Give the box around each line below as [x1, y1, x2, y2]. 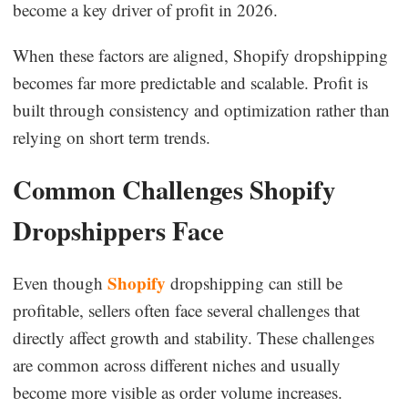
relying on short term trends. [13, 125, 211, 148]
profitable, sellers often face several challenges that [13, 298, 361, 321]
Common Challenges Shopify [13, 169, 336, 209]
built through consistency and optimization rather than [13, 97, 391, 121]
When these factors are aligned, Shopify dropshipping [13, 43, 389, 66]
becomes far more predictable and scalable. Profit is [13, 70, 369, 94]
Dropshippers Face [13, 210, 225, 250]
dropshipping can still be [170, 270, 343, 294]
